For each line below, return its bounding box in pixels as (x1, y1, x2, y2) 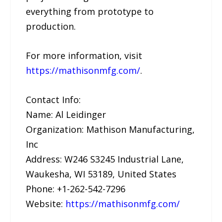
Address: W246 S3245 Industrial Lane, (26, 153, 184, 165)
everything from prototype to (26, 5, 154, 18)
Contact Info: (26, 93, 81, 106)
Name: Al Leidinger (26, 108, 107, 120)
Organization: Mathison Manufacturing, (26, 123, 195, 135)
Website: (26, 197, 66, 210)
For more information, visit (26, 49, 143, 61)
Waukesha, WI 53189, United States (26, 167, 177, 180)
